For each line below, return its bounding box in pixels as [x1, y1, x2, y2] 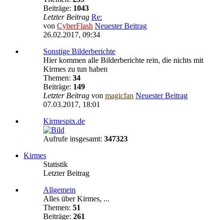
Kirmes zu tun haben [43, 64, 108, 73]
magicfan [105, 91, 134, 100]
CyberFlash [57, 21, 93, 30]
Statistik [43, 160, 68, 168]
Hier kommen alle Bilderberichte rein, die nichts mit [43, 55, 203, 64]
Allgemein [43, 185, 76, 194]
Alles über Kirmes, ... [43, 194, 110, 203]
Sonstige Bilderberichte [43, 47, 115, 55]
